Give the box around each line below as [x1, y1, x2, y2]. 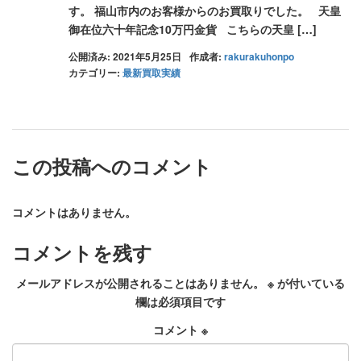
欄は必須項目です [135, 293, 226, 309]
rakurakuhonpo [224, 48, 294, 64]
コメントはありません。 [12, 203, 136, 220]
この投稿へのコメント [12, 151, 212, 180]
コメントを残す [12, 238, 152, 266]
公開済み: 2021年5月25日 [68, 48, 181, 64]
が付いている [274, 275, 345, 291]
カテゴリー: [68, 64, 122, 80]
